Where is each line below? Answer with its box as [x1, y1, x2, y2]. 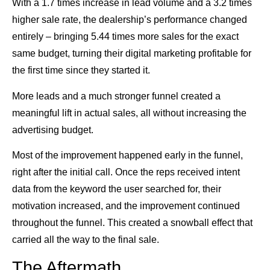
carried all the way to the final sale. [12, 234, 159, 245]
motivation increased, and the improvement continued [12, 201, 240, 212]
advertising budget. [12, 124, 93, 135]
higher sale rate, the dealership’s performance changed [12, 14, 247, 25]
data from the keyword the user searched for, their [12, 184, 221, 195]
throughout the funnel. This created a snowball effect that [12, 218, 253, 228]
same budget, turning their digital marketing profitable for [12, 48, 251, 59]
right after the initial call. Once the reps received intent [12, 167, 240, 178]
